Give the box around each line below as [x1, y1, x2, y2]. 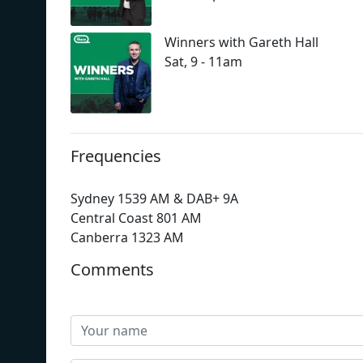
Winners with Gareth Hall [164, 32, 318, 51]
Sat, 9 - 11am [164, 52, 242, 70]
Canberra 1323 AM [70, 228, 184, 246]
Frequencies [70, 144, 161, 167]
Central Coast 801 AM [70, 208, 202, 227]
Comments [70, 258, 154, 280]
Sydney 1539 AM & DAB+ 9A [70, 189, 238, 207]
